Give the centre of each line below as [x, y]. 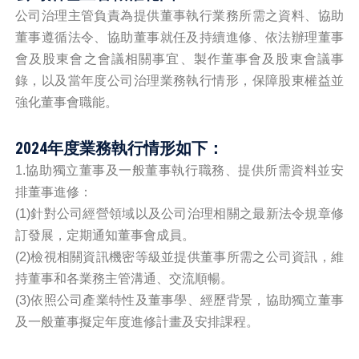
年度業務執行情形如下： [135, 148]
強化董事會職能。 [66, 102]
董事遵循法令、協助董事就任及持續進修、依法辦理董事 [179, 37]
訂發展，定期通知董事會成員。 [105, 235]
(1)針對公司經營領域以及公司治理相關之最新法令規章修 [179, 214]
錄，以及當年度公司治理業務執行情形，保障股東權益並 [179, 81]
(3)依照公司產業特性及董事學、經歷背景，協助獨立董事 [179, 300]
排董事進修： [53, 192]
